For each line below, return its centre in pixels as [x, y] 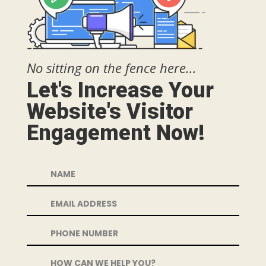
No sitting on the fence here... [111, 67]
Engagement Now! [115, 133]
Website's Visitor [110, 111]
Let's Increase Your [120, 90]
